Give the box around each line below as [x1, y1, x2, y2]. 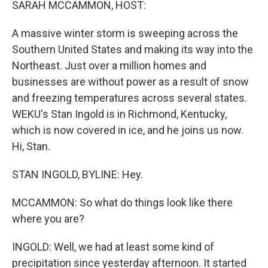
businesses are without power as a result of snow [12, 75, 249, 88]
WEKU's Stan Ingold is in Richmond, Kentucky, [12, 108, 227, 120]
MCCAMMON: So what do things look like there [12, 196, 233, 209]
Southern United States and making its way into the [12, 43, 253, 56]
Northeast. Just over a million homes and [12, 59, 206, 72]
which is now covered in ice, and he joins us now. [12, 124, 243, 136]
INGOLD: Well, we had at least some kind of [12, 240, 214, 253]
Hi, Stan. [12, 140, 50, 153]
